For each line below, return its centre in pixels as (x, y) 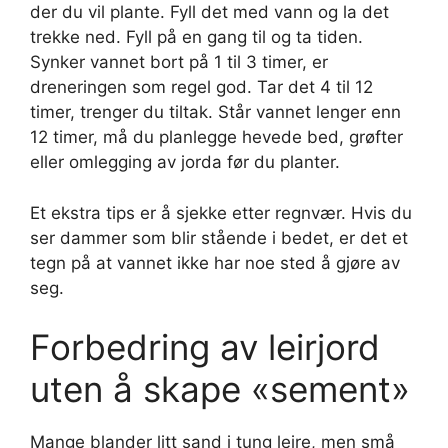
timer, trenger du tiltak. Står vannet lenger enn (215, 112)
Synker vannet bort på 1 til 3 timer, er (179, 62)
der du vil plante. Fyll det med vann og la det (209, 12)
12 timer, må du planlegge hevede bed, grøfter (216, 137)
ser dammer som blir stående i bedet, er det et (219, 237)
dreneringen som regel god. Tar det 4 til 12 (201, 87)
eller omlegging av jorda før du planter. (185, 162)
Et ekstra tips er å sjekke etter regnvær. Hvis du (221, 212)
